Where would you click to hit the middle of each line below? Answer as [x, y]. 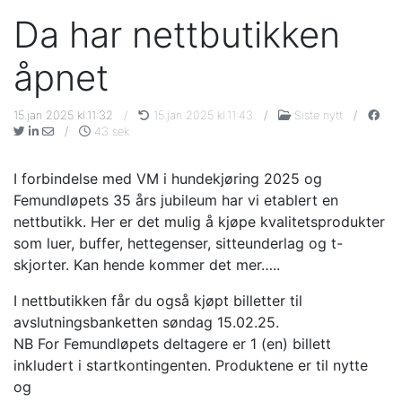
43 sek [110, 131]
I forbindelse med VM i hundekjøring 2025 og [168, 178]
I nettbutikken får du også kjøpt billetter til [158, 300]
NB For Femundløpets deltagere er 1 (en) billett [172, 343]
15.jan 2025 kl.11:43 [201, 115]
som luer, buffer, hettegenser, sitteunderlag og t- [178, 243]
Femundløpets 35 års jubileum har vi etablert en [176, 200]
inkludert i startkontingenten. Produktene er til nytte [191, 365]
